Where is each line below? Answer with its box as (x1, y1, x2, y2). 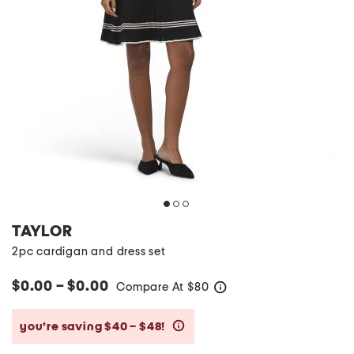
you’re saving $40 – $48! (20, 320, 168, 333)
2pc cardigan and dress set (12, 246, 166, 258)
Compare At (116, 281, 188, 293)
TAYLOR (12, 224, 73, 239)
